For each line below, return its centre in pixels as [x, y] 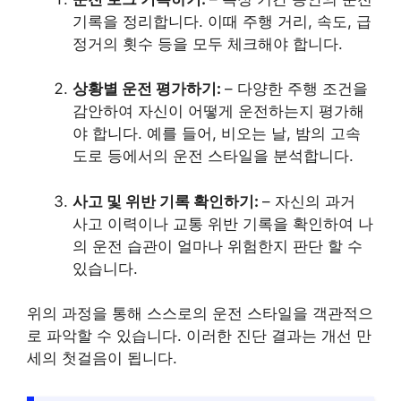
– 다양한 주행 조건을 [296, 89]
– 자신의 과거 [309, 201]
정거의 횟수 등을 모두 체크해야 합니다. [208, 43]
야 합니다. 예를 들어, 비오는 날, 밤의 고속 [217, 134]
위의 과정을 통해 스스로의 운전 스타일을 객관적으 [200, 314]
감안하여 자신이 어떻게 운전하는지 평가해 [218, 111]
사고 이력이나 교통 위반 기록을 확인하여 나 [223, 223]
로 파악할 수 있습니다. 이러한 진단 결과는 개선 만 [199, 336]
